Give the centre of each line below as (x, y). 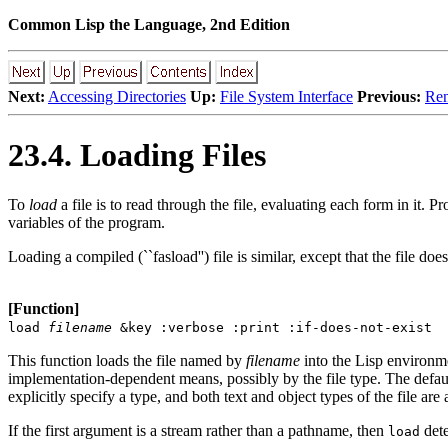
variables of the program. (86, 222)
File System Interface (286, 96)
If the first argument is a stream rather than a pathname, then (198, 430)
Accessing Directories (117, 96)
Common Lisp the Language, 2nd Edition (149, 24)
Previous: (389, 96)
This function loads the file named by (127, 360)
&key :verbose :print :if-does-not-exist (272, 327)
